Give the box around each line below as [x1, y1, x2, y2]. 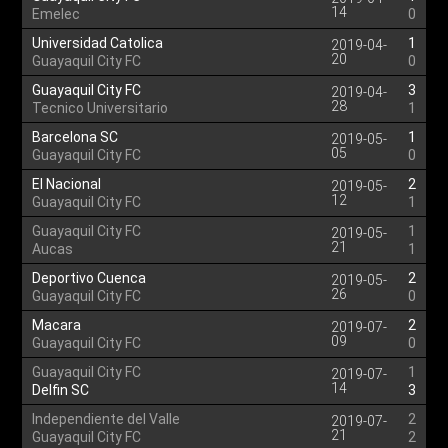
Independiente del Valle [32, 411, 181, 427]
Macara [32, 317, 82, 333]
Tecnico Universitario [32, 100, 169, 116]
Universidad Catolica [32, 35, 164, 51]
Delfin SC [32, 382, 90, 398]
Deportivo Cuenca [32, 270, 147, 286]
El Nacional [32, 176, 102, 192]
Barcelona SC [32, 129, 119, 145]
